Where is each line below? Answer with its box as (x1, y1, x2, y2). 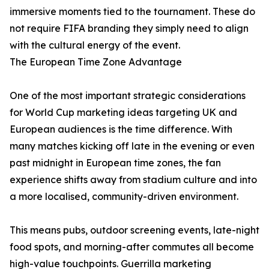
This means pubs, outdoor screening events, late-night (10, 224, 259, 236)
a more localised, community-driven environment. (10, 190, 238, 202)
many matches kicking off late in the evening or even (10, 140, 255, 152)
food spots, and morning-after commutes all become (10, 241, 254, 253)
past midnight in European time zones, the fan (10, 157, 221, 169)
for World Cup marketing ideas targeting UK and (10, 106, 237, 118)
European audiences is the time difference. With (10, 123, 232, 135)
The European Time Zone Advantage (10, 56, 182, 68)
